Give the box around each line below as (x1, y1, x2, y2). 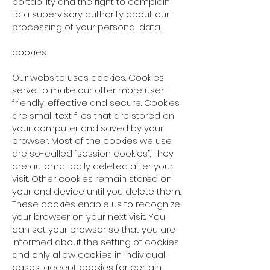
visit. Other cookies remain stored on (12, 172, 172, 185)
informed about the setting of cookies (12, 236, 179, 248)
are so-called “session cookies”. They (12, 147, 174, 160)
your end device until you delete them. (12, 185, 181, 198)
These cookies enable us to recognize (12, 198, 180, 210)
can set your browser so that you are (12, 223, 175, 236)
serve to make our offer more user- (12, 84, 168, 96)
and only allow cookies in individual (12, 248, 165, 261)
